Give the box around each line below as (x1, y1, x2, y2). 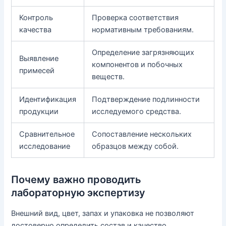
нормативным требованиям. (92, 25, 194, 34)
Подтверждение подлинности (92, 94, 200, 104)
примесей (19, 66, 55, 75)
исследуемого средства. (92, 106, 182, 116)
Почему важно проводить (11, 173, 142, 186)
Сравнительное (19, 129, 75, 139)
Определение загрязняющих (92, 47, 195, 57)
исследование (19, 141, 71, 151)
